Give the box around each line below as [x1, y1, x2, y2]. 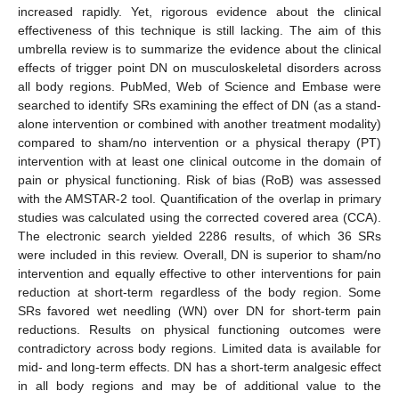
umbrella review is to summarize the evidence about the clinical [18, 41, 381, 56]
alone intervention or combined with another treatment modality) [18, 116, 381, 131]
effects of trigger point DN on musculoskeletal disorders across [18, 60, 381, 75]
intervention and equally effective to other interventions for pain [18, 265, 381, 281]
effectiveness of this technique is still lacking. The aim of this [18, 22, 381, 37]
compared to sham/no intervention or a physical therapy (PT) [18, 134, 381, 150]
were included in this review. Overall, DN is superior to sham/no [18, 247, 381, 262]
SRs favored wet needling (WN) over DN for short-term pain [18, 303, 381, 318]
